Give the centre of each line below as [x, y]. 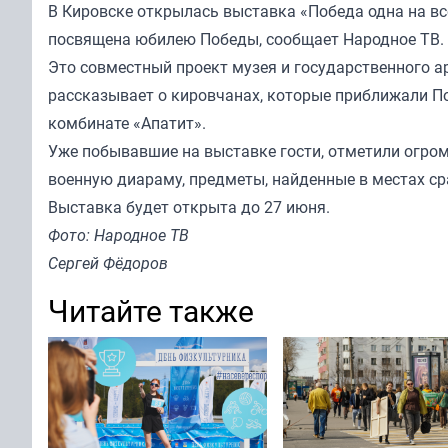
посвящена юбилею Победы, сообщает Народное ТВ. [246, 39]
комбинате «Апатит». [127, 123]
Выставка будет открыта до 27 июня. [189, 207]
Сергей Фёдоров [108, 263]
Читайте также [151, 311]
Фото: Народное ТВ [118, 235]
